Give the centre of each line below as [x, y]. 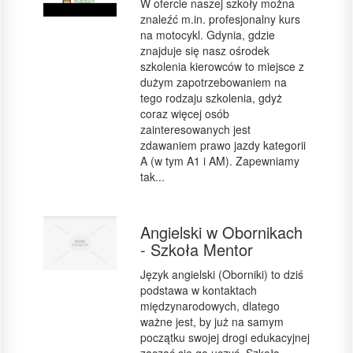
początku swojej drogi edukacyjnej [225, 337]
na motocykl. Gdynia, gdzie [207, 35]
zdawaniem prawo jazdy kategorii [223, 145]
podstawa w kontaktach [198, 290]
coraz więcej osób [184, 113]
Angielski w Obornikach [221, 232]
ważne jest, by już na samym [212, 321]
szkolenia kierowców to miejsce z [222, 66]
